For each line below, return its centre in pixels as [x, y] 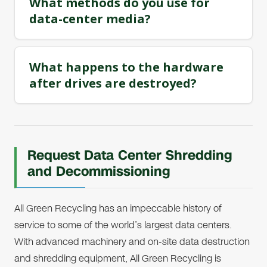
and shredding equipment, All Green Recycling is [118, 258]
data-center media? [90, 19]
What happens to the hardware [126, 67]
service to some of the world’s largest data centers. [123, 225]
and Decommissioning [99, 171]
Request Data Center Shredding [130, 155]
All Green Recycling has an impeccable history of [118, 208]
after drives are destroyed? [113, 83]
